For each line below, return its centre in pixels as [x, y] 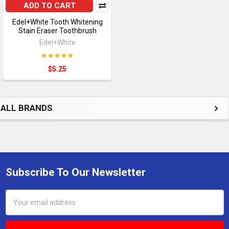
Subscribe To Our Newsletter [75, 172]
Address [19, 205]
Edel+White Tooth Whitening [57, 22]
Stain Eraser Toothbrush [57, 30]
